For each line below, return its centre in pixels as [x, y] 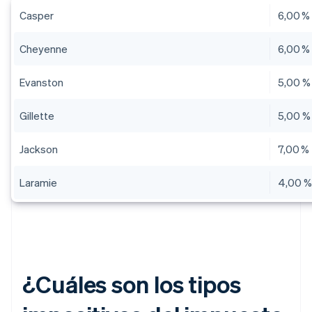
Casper [37, 16]
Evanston [41, 83]
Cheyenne [44, 49]
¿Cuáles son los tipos [132, 284]
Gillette [37, 116]
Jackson [39, 149]
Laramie [38, 183]
